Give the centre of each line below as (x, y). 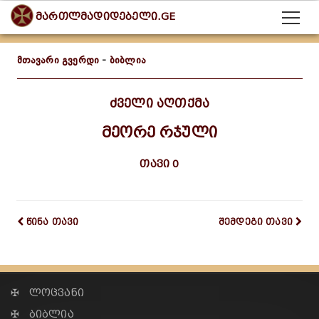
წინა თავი (52, 222)
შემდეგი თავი (256, 222)
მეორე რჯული (159, 132)
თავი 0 (159, 164)
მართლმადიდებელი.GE (106, 17)
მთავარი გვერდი (58, 60)
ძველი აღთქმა (159, 104)
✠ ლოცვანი (47, 293)
